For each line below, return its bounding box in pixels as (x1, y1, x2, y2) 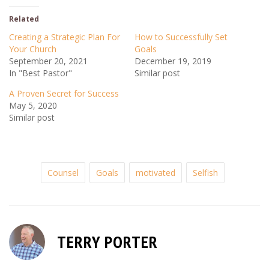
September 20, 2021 (9, 55, 88, 67)
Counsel (47, 167, 79, 179)
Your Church (9, 43, 56, 55)
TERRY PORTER (57, 231, 158, 253)
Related (9, 14, 39, 25)
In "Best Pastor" (9, 67, 72, 79)
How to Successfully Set (134, 31, 228, 43)
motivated (135, 167, 175, 179)
